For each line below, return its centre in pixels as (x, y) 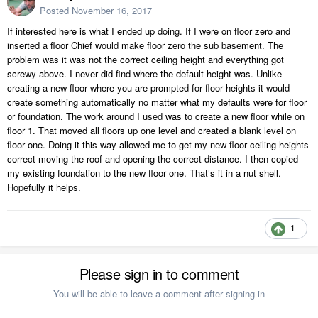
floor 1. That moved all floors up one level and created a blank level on (152, 131)
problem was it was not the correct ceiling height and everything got (146, 60)
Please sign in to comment (159, 274)
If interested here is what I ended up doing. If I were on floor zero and (149, 31)
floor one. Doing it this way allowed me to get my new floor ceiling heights (158, 145)
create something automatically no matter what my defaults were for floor (157, 102)
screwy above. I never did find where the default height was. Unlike (144, 74)
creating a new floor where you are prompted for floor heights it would (148, 88)
